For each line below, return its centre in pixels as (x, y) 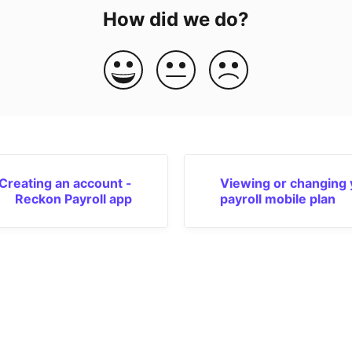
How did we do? (176, 19)
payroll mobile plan (277, 198)
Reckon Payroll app (73, 198)
